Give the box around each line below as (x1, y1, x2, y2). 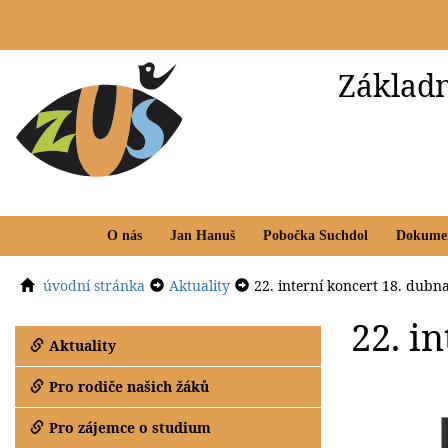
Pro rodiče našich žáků (49, 376, 209, 396)
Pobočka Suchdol (263, 227, 368, 243)
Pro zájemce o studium (49, 417, 211, 437)
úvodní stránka (43, 275, 145, 295)
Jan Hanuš (170, 227, 235, 243)
